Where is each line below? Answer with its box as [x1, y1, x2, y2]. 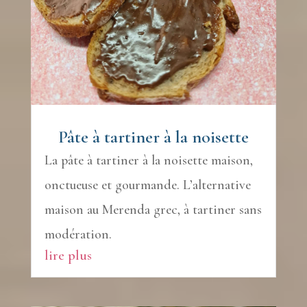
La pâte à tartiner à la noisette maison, [44, 152, 253, 169]
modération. [44, 226, 112, 243]
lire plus [44, 247, 92, 265]
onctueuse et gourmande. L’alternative [44, 177, 251, 194]
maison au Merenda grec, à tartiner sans [44, 201, 262, 219]
